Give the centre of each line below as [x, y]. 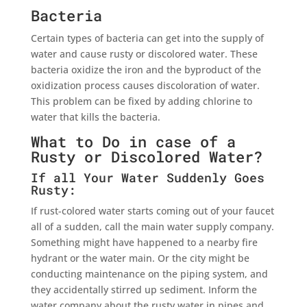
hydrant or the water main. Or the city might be [140, 258]
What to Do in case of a [133, 141]
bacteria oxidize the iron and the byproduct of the [146, 69]
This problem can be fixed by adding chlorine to [141, 101]
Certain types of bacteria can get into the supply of [147, 38]
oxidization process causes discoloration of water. [145, 85]
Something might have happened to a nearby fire [144, 242]
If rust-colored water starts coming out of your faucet [152, 210]
